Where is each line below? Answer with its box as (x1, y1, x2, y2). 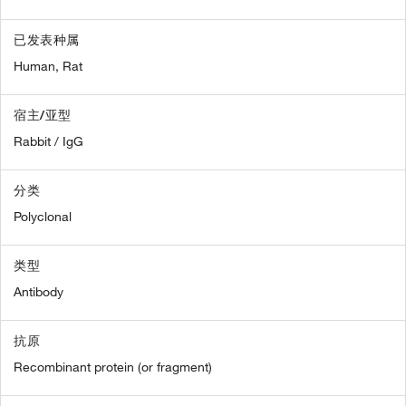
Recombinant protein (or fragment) (14, 359, 212, 375)
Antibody (14, 284, 63, 300)
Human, (14, 58, 59, 74)
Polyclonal (14, 208, 72, 225)
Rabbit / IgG (14, 133, 83, 150)
